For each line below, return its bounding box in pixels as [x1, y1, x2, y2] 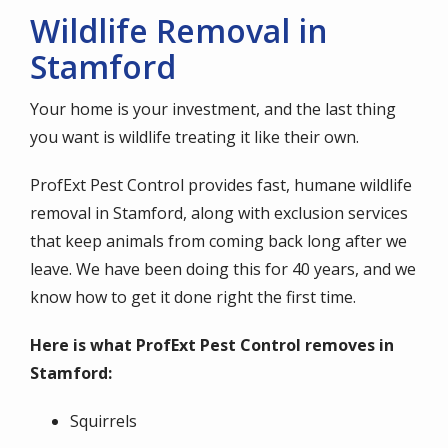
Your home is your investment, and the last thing [30, 98, 396, 120]
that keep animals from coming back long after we [30, 230, 407, 252]
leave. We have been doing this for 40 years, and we [30, 258, 416, 280]
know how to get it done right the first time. [30, 286, 356, 308]
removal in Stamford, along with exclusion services [30, 202, 408, 224]
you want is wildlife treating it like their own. [30, 126, 359, 148]
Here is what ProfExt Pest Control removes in [30, 334, 394, 356]
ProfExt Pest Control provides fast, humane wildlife [30, 174, 412, 196]
